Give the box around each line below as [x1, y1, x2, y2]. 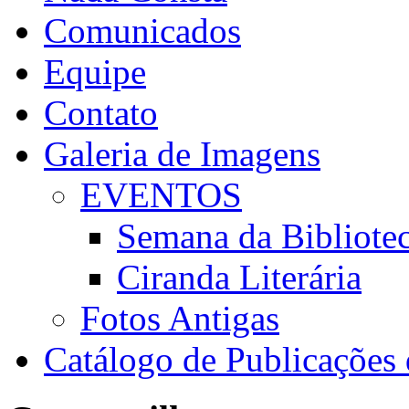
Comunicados [44, 10, 241, 50]
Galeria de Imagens [44, 133, 320, 173]
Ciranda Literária [117, 257, 362, 297]
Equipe [44, 51, 146, 91]
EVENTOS [80, 174, 242, 215]
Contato [44, 92, 158, 132]
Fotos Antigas [80, 298, 279, 338]
